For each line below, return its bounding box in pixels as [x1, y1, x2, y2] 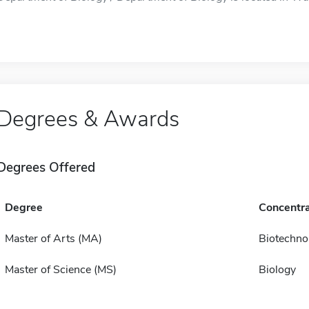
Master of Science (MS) [4, 262, 117, 277]
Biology [258, 262, 296, 277]
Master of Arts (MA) [4, 231, 102, 246]
